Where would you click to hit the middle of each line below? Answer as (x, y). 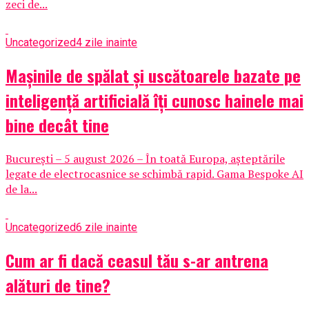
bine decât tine (57, 124)
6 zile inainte (107, 227)
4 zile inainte (107, 42)
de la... (21, 189)
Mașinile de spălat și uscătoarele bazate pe (153, 75)
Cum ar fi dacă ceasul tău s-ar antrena (137, 260)
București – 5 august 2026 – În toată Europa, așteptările (145, 158)
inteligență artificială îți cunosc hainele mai (154, 100)
